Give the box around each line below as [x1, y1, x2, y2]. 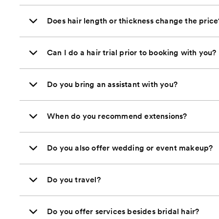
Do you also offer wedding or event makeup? [47, 143, 213, 153]
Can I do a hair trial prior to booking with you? [47, 48, 217, 57]
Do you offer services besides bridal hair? [47, 207, 199, 216]
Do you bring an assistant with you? [47, 80, 177, 89]
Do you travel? [47, 175, 101, 184]
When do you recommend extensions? [47, 111, 187, 121]
